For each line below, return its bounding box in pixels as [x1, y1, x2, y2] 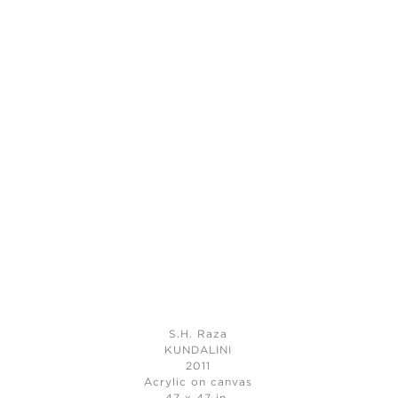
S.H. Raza [168, 330, 227, 340]
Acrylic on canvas [143, 378, 252, 388]
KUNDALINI [163, 346, 232, 356]
